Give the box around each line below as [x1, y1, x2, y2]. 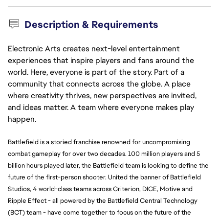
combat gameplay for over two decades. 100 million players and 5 [8, 150, 200, 158]
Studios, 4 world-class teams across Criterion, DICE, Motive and [8, 185, 193, 193]
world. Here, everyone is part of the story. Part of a [8, 67, 184, 77]
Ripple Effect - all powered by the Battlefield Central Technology [8, 197, 197, 205]
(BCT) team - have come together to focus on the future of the [8, 208, 191, 217]
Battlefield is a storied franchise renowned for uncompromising [8, 138, 190, 146]
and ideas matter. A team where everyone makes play [8, 102, 194, 112]
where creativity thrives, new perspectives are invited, [8, 90, 197, 101]
